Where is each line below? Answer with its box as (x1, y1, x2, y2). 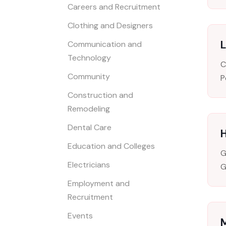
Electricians (68, 159, 110, 171)
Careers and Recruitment (68, 2, 161, 13)
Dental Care (68, 122, 112, 133)
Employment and (68, 178, 130, 189)
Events (68, 210, 93, 221)
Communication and (68, 39, 142, 50)
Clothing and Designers (68, 20, 153, 31)
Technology (68, 52, 111, 64)
